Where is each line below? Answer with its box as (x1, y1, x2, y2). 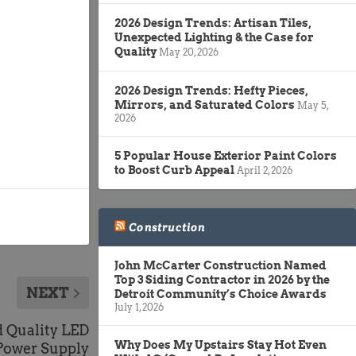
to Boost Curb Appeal (114, 163, 234, 176)
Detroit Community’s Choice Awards (114, 287, 327, 300)
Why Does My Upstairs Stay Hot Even (114, 338, 327, 351)
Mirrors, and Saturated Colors (114, 98, 295, 111)
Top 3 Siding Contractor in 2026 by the (114, 273, 330, 286)
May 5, (297, 99, 328, 111)
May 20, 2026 (159, 45, 219, 58)
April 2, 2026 (237, 164, 292, 176)
